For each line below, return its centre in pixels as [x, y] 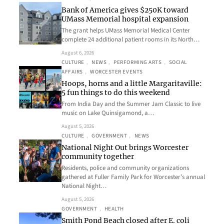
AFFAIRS [72, 72]
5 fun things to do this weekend [116, 93]
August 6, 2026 [78, 53]
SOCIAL [178, 62]
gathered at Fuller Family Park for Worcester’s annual [133, 177]
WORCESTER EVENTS [116, 72]
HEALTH [114, 209]
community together [98, 157]
